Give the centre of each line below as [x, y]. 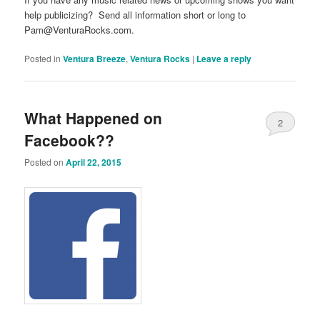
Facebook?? [70, 140]
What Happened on [94, 117]
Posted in [43, 59]
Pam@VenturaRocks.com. [80, 30]
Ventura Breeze [95, 59]
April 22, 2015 [94, 162]
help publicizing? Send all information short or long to [137, 15]
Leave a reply [224, 59]
